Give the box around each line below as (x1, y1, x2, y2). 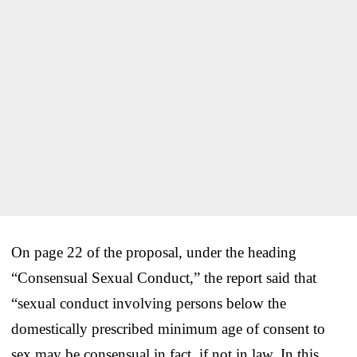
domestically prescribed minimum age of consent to (11, 320, 325, 337)
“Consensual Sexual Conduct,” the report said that (11, 269, 316, 286)
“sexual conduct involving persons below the (11, 294, 286, 312)
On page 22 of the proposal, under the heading (11, 243, 296, 261)
